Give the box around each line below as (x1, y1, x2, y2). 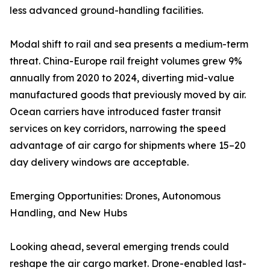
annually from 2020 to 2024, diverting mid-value (10, 72, 234, 84)
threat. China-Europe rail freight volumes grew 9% (10, 55, 242, 67)
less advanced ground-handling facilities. (10, 4, 203, 17)
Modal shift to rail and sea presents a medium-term (10, 38, 248, 51)
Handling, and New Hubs (10, 207, 127, 219)
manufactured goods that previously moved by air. (10, 89, 246, 101)
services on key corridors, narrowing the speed (10, 122, 226, 135)
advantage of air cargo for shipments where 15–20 (10, 139, 246, 152)
